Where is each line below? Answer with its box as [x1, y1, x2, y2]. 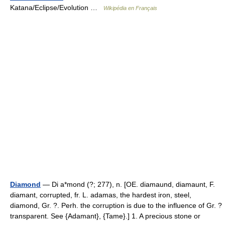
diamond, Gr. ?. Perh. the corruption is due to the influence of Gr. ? [10, 201, 222, 209]
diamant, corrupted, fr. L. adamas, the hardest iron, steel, [10, 191, 191, 199]
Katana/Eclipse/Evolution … [10, 4, 103, 12]
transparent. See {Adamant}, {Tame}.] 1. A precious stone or [10, 212, 200, 220]
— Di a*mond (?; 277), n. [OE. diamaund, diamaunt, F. [41, 180, 215, 188]
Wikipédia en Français [103, 5, 157, 11]
